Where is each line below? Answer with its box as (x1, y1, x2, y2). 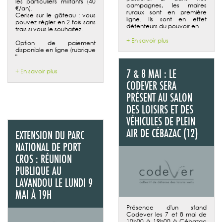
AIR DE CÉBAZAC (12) (126, 126, 198, 140)
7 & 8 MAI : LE (126, 66, 176, 80)
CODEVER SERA (126, 78, 176, 92)
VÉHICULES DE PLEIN (126, 114, 195, 128)
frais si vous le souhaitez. (15, 24, 83, 33)
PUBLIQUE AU (15, 164, 61, 177)
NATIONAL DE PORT (15, 140, 81, 154)
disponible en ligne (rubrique (15, 45, 96, 54)
